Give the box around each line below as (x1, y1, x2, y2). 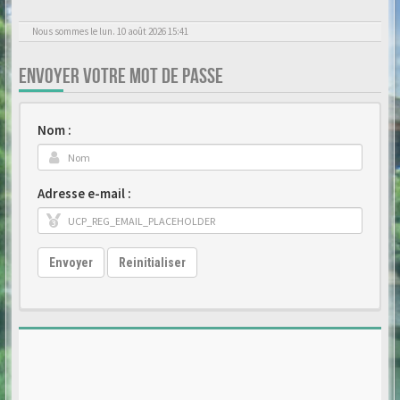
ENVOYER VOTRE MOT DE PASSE (19, 63, 223, 89)
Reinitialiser (119, 255, 186, 270)
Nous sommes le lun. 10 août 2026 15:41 (32, 25, 188, 37)
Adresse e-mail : (37, 185, 131, 202)
